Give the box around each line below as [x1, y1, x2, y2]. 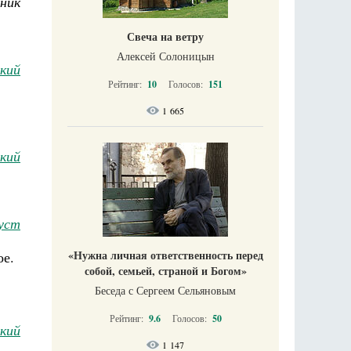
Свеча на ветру [127, 28, 204, 45]
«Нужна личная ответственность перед [67, 247, 263, 263]
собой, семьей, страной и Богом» [84, 262, 247, 279]
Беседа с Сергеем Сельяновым [95, 283, 236, 298]
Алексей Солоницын [116, 49, 215, 63]
